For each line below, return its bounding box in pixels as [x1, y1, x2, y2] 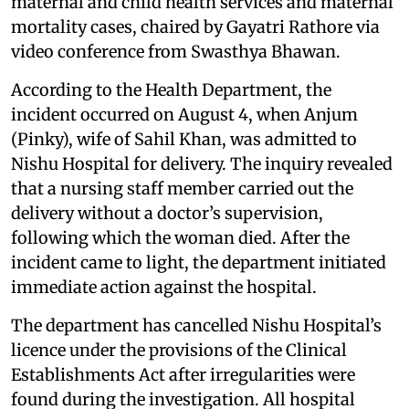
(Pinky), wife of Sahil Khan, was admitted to [11, 129, 357, 150]
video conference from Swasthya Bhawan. [11, 41, 341, 62]
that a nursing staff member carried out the [11, 178, 353, 199]
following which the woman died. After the [11, 227, 350, 248]
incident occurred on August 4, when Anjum [11, 104, 358, 125]
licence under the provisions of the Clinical [11, 340, 347, 361]
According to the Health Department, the [11, 79, 331, 100]
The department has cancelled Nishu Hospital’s [11, 315, 382, 336]
